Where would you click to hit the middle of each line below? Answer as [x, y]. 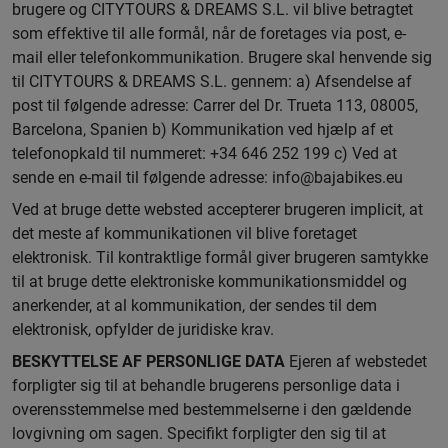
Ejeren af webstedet [356, 361]
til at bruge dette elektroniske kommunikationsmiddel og [209, 281]
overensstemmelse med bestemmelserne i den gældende [211, 409]
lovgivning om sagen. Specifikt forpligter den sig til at [199, 433]
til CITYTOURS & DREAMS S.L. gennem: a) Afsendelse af [212, 81]
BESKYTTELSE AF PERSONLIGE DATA [148, 361]
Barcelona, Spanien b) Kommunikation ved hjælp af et [202, 129]
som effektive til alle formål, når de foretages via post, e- [209, 33]
